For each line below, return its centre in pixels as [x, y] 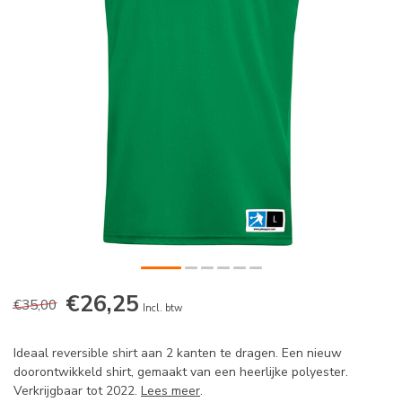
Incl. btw [162, 309]
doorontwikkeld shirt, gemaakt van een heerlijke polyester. [181, 372]
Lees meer [170, 391]
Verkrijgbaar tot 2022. [77, 391]
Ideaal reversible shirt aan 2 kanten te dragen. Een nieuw [178, 354]
